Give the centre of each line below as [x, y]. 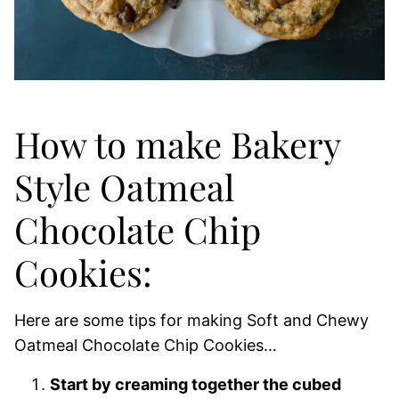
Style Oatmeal [124, 186]
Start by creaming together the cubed [195, 384]
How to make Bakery [177, 143]
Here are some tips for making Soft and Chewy [191, 320]
